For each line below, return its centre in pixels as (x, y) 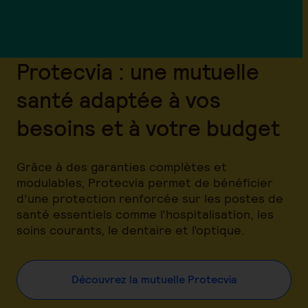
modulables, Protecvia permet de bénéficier (145, 183)
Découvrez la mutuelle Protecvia (154, 279)
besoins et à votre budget (148, 128)
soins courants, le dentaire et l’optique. (131, 230)
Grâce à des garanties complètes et (122, 167)
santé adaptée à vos (119, 100)
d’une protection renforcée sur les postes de (150, 198)
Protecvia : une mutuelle (138, 72)
